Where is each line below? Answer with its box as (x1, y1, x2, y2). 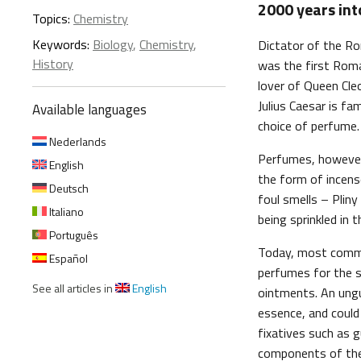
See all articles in (32, 280, 115, 297)
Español (47, 250, 88, 267)
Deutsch (47, 180, 89, 197)
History (32, 54, 73, 73)
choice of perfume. (258, 116, 359, 135)
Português (47, 226, 98, 243)
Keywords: (32, 35, 93, 54)
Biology (93, 35, 133, 54)
